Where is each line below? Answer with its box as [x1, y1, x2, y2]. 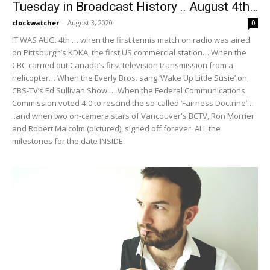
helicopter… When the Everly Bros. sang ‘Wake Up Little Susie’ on [12, 72, 247, 83]
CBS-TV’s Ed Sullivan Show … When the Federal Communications [12, 84, 245, 96]
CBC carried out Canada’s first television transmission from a [12, 59, 233, 71]
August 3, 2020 [67, 17, 113, 27]
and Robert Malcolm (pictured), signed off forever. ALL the [12, 122, 221, 134]
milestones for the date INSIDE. [12, 135, 125, 146]
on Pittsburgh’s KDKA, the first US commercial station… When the [12, 46, 246, 58]
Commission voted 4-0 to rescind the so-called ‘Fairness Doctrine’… [12, 97, 254, 108]
